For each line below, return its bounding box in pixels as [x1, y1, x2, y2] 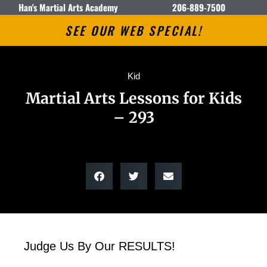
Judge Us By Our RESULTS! [24, 240, 175, 253]
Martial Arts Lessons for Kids [25, 89, 242, 108]
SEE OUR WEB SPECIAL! [65, 21, 202, 39]
